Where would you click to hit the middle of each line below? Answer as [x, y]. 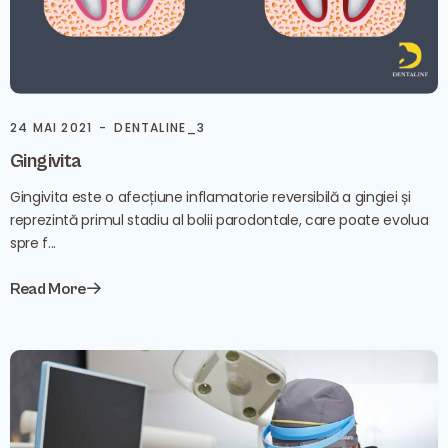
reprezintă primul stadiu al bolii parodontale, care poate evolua [219, 220]
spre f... [33, 243]
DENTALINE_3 [160, 127]
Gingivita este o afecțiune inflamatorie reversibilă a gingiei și [210, 197]
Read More [48, 289]
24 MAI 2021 [51, 127]
